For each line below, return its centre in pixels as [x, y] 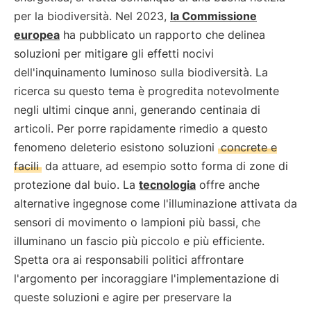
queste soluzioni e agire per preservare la [123, 297]
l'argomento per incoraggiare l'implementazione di [146, 278]
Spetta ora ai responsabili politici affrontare [129, 260]
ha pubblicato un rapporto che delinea [162, 35]
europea [37, 35]
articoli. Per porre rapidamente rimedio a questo [141, 128]
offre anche [228, 185]
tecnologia [167, 185]
